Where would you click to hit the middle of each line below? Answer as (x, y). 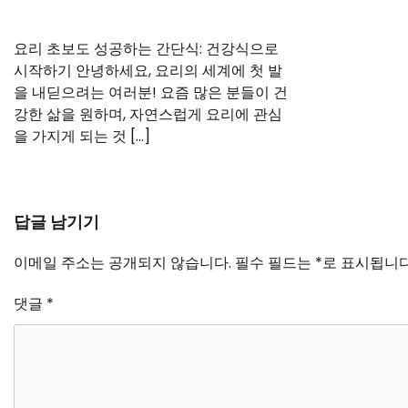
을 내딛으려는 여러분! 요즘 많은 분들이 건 (151, 92)
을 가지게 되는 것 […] (82, 136)
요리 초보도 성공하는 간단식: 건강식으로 (146, 48)
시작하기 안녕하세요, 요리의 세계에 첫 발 (148, 70)
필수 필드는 (275, 262)
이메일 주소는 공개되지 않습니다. (122, 262)
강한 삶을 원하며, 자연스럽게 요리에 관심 (148, 114)
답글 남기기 (56, 221)
